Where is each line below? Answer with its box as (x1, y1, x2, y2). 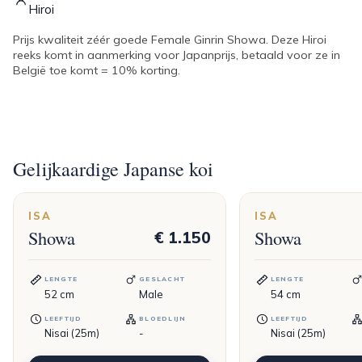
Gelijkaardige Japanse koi (13, 156, 213, 183)
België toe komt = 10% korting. (13, 63, 180, 78)
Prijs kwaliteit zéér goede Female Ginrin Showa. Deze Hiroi (13, 32, 326, 48)
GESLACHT (139, 275, 186, 284)
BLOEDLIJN (139, 314, 187, 323)
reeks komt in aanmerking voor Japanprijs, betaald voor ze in (13, 48, 340, 63)
